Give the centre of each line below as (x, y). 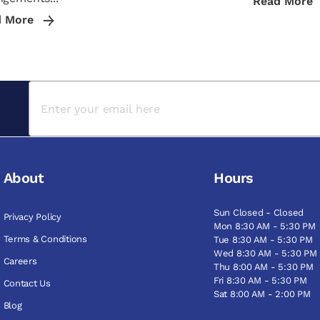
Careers (20, 261)
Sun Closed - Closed (259, 212)
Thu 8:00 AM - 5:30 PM (264, 267)
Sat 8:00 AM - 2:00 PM (262, 294)
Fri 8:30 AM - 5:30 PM (260, 280)
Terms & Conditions (45, 239)
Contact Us (27, 283)
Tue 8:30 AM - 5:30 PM (263, 240)
